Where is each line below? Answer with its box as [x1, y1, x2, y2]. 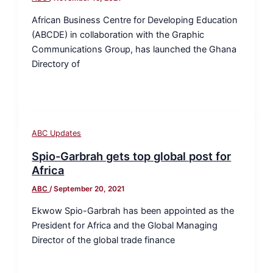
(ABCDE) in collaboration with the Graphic [32, 29, 205, 40]
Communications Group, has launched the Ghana [32, 43, 237, 55]
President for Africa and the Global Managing [32, 219, 218, 231]
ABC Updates [32, 129, 82, 138]
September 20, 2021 [54, 185, 126, 194]
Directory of [32, 58, 80, 69]
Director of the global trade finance [32, 234, 175, 246]
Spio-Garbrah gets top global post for [32, 149, 232, 163]
